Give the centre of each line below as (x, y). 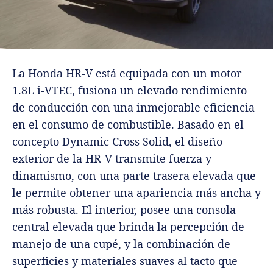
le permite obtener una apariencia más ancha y (136, 192)
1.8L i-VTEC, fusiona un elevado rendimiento (129, 90)
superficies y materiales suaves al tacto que (125, 261)
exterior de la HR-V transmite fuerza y (112, 158)
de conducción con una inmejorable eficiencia (133, 107)
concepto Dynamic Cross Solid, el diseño (117, 141)
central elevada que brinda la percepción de (128, 226)
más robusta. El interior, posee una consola (124, 209)
